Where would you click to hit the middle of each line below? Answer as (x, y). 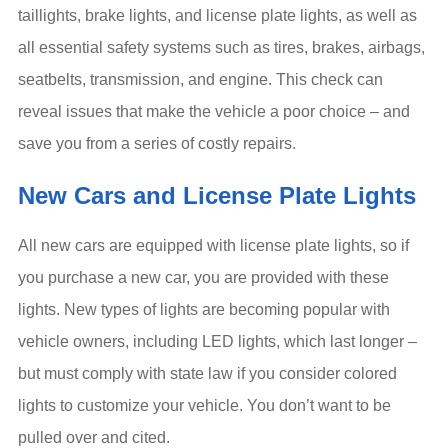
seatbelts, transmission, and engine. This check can (200, 79)
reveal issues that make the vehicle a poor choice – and (214, 111)
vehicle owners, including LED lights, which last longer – (217, 342)
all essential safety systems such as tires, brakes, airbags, (221, 47)
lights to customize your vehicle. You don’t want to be (204, 406)
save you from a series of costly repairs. (157, 143)
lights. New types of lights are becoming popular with (204, 310)
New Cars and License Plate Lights (217, 195)
